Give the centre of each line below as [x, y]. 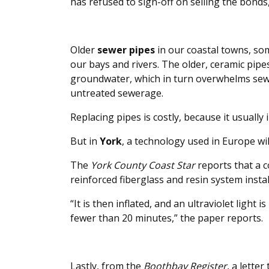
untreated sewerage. [117, 93]
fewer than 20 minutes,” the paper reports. [167, 218]
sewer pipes [126, 50]
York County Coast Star [143, 165]
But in [85, 141]
